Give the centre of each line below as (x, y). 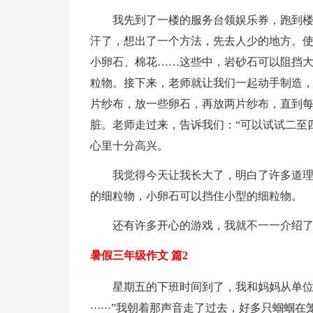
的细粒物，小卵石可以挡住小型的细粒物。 (196, 196)
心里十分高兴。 (129, 146)
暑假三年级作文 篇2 (139, 255)
